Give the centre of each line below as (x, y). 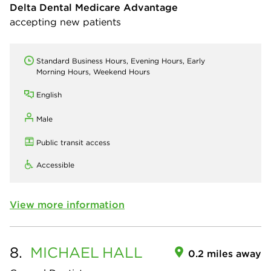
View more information (67, 204)
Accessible (55, 165)
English (49, 94)
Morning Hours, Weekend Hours (93, 71)
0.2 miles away (225, 253)
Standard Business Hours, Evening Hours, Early (121, 60)
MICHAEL (65, 252)
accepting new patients (65, 21)
